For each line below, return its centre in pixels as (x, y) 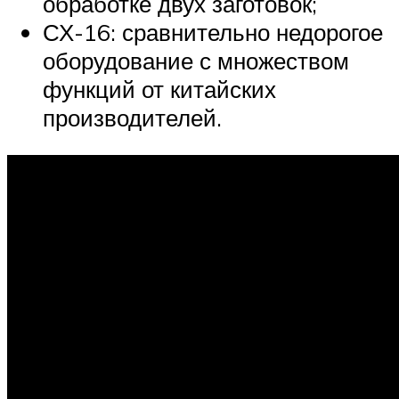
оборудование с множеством (196, 61)
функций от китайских (159, 90)
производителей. (132, 118)
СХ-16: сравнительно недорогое (213, 33)
